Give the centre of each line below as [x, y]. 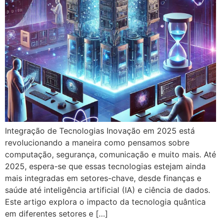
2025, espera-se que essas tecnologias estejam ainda [105, 166]
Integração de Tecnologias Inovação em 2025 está [100, 131]
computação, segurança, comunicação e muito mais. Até [110, 155]
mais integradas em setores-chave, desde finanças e [103, 178]
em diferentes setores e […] [56, 214]
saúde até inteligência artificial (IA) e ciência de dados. [108, 190]
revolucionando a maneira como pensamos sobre [97, 143]
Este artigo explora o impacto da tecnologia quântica [105, 202]
